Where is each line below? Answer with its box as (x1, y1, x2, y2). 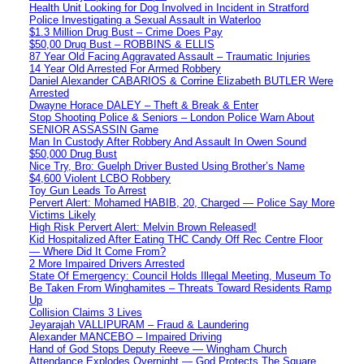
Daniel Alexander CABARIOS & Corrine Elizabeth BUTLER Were (29, 74, 333, 87)
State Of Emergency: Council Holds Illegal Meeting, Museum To (29, 269, 331, 282)
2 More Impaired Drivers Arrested (29, 257, 184, 270)
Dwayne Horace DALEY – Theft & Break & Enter (29, 98, 258, 111)
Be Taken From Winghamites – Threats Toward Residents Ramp (29, 281, 331, 294)
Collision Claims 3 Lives (29, 305, 142, 318)
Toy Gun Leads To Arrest (29, 184, 146, 197)
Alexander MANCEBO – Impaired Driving (29, 330, 222, 343)
